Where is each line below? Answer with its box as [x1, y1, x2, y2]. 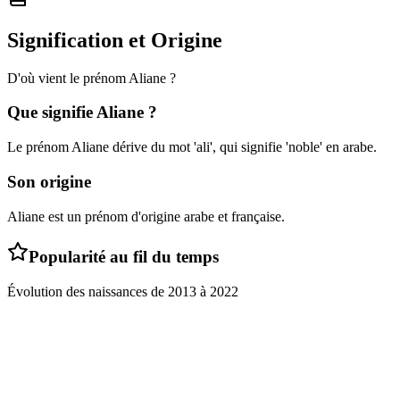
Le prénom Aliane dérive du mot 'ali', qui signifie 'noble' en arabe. [7, 139, 377, 155]
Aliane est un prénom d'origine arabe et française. [7, 208, 285, 224]
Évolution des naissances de [7, 284, 168, 299]
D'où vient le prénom [7, 70, 129, 86]
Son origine [7, 171, 91, 191]
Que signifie [7, 103, 96, 122]
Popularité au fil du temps [29, 247, 219, 267]
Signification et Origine [7, 28, 222, 52]
